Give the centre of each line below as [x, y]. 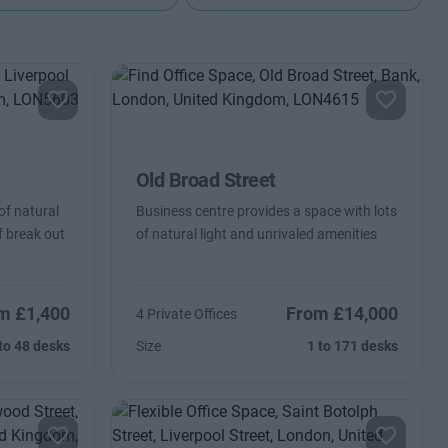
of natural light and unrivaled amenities [256, 234]
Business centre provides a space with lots [266, 211]
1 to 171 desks [353, 346]
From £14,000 [342, 313]
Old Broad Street [205, 180]
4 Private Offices [186, 314]
